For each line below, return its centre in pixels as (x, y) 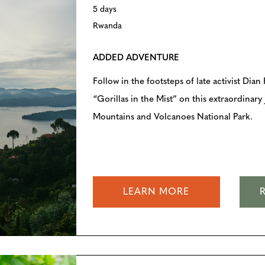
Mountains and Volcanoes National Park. (172, 117)
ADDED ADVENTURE (136, 58)
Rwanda (107, 26)
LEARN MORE (156, 193)
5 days (104, 9)
